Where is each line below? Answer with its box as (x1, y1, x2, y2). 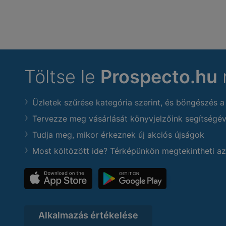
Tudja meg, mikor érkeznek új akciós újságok (32, 130, 204, 140)
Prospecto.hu (100, 66, 217, 88)
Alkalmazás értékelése (38, 210, 138, 220)
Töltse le (24, 66, 100, 88)
